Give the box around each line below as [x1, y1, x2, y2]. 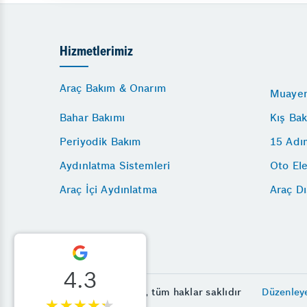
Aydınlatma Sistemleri [60, 158, 171, 172]
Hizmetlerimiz [60, 45, 133, 59]
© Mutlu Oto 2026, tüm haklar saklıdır [60, 285, 242, 298]
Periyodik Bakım [60, 134, 141, 148]
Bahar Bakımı [60, 110, 125, 124]
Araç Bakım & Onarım [60, 81, 166, 95]
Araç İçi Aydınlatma [60, 182, 157, 196]
